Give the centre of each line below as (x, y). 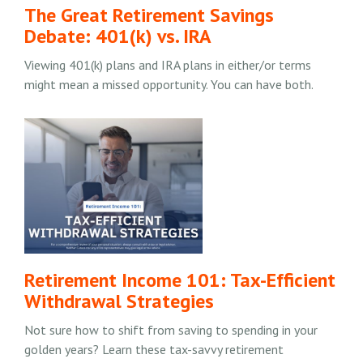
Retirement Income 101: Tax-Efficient (180, 280)
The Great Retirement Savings (149, 15)
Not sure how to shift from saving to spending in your (171, 330)
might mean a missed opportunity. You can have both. (169, 85)
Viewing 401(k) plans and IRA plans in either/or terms (168, 65)
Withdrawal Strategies (119, 301)
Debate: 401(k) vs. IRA (118, 36)
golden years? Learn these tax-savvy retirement (154, 350)
